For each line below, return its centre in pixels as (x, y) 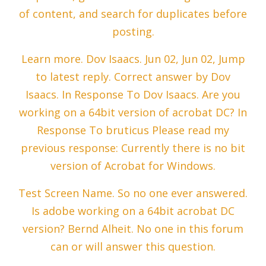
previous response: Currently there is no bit (133, 148)
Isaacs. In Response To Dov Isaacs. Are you (133, 95)
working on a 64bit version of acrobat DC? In (133, 113)
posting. (133, 32)
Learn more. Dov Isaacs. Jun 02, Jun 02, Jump (133, 59)
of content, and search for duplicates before (133, 14)
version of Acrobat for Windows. (133, 166)
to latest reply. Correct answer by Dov (133, 77)
